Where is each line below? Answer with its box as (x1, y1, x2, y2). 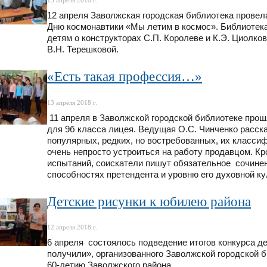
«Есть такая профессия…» (47, 69, 202, 84)
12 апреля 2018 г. (47, 223, 97, 231)
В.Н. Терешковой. (47, 44, 119, 54)
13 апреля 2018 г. (47, 98, 97, 106)
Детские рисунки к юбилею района (47, 194, 251, 209)
